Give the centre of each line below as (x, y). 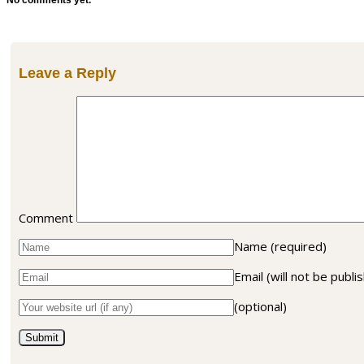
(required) (299, 247)
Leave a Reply (67, 73)
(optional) (260, 307)
